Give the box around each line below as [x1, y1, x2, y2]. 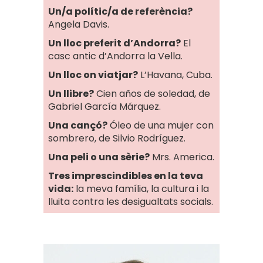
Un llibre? [48, 87, 94, 100]
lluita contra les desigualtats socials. [48, 195, 213, 208]
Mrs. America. [150, 150, 214, 164]
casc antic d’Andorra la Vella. [48, 49, 183, 63]
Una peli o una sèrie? [48, 150, 150, 164]
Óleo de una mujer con [107, 119, 214, 132]
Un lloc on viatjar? [48, 68, 138, 82]
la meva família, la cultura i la [73, 182, 209, 195]
